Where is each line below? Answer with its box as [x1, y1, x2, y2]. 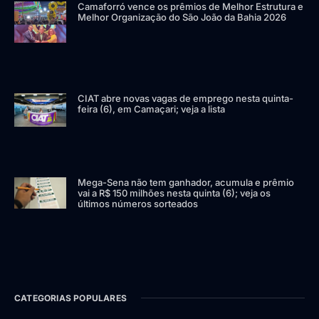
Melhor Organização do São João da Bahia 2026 [78, 11, 287, 23]
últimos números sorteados [78, 197, 199, 209]
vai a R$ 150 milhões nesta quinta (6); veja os [78, 187, 271, 199]
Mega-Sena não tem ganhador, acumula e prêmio [78, 176, 295, 188]
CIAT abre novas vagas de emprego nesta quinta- [78, 93, 294, 105]
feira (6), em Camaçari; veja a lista [78, 103, 226, 115]
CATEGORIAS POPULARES [14, 292, 127, 303]
